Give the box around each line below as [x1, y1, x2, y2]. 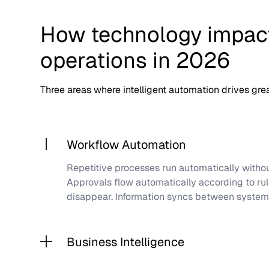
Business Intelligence [67, 234, 185, 250]
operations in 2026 [40, 46, 231, 75]
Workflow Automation [67, 137, 187, 153]
